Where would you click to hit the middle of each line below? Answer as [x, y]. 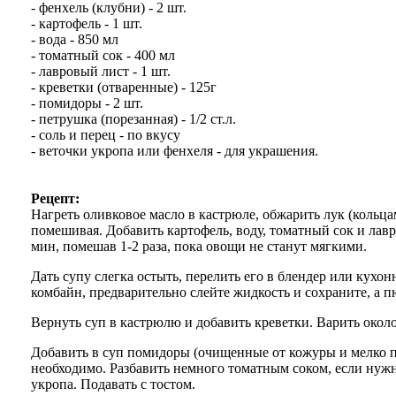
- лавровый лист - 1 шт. [101, 71]
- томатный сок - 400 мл [103, 55]
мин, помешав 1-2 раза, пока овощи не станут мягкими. [199, 246]
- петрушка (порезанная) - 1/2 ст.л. [133, 118]
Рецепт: [55, 198]
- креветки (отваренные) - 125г [124, 87]
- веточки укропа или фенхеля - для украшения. [175, 150]
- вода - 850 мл [75, 39]
